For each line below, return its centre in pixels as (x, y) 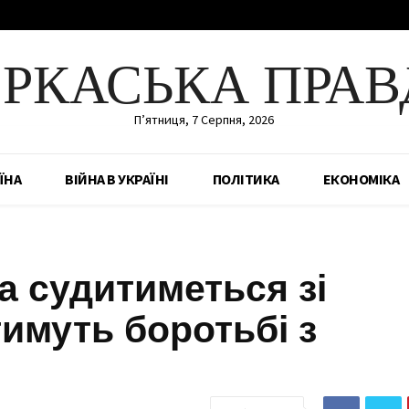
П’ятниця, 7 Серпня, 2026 (204, 120)
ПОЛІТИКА (246, 179)
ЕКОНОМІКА (361, 179)
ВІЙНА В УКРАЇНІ (117, 179)
